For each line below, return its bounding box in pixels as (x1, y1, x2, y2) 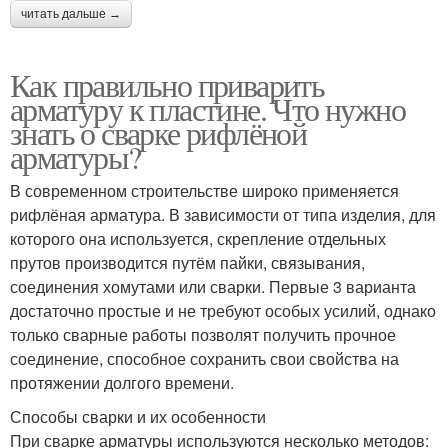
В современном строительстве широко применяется (10, 178, 399, 202)
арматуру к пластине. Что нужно (10, 86, 405, 130)
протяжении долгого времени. (10, 370, 234, 394)
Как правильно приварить (10, 62, 325, 106)
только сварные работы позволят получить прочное (10, 322, 396, 346)
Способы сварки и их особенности (10, 404, 266, 428)
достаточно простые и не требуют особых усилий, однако (10, 298, 436, 322)
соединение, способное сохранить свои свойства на (10, 346, 399, 370)
